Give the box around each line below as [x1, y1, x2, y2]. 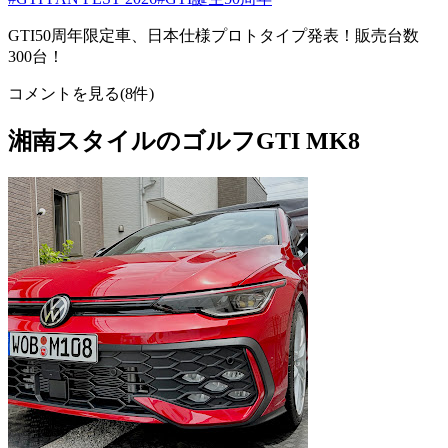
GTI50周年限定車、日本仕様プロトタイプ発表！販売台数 [8, 27, 419, 45]
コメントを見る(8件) [8, 85, 154, 103]
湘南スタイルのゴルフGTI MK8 [8, 128, 360, 155]
